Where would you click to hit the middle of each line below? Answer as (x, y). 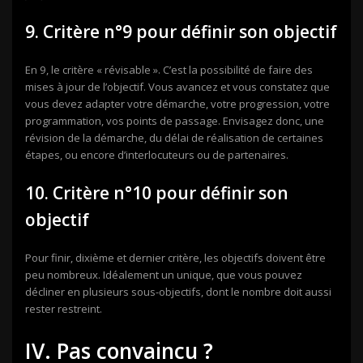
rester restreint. (64, 308)
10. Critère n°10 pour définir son (157, 192)
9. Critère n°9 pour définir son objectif (181, 31)
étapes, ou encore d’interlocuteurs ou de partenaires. (157, 154)
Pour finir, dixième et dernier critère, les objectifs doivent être (175, 257)
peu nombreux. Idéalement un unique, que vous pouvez (164, 274)
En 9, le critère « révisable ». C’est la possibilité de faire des (169, 69)
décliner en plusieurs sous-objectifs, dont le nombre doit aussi (178, 291)
